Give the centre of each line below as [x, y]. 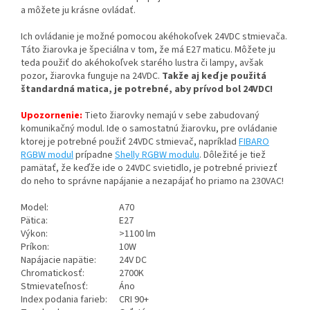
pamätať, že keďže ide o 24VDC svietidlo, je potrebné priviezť [149, 168]
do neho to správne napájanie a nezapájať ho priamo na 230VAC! [152, 182]
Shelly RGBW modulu [157, 155]
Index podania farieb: [64, 300]
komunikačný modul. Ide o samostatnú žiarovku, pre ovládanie [149, 129]
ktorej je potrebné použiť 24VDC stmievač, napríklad [130, 142]
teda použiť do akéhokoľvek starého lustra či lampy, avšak [142, 63]
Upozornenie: [52, 116]
